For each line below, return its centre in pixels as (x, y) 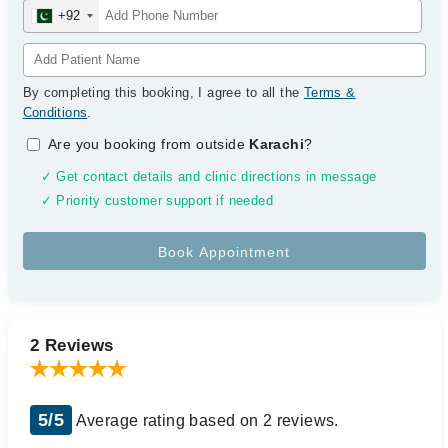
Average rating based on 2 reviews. (205, 420)
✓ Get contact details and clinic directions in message (208, 177)
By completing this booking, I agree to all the (163, 92)
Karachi (277, 144)
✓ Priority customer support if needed (156, 201)
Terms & (329, 92)
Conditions (55, 112)
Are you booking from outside (149, 144)
